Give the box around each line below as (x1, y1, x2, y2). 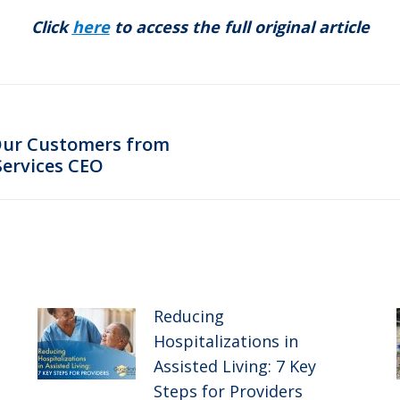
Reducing (153, 305, 224, 327)
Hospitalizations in (153, 330, 298, 352)
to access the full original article (109, 16, 370, 37)
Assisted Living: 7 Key (153, 355, 316, 377)
